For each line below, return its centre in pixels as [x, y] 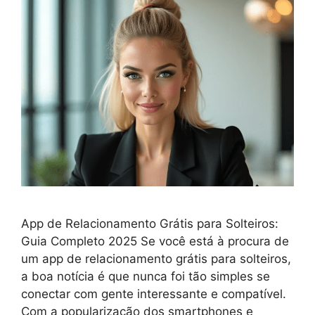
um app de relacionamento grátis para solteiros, [156, 258]
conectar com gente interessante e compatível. [154, 294]
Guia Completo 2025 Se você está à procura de [155, 241]
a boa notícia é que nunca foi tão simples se [146, 276]
